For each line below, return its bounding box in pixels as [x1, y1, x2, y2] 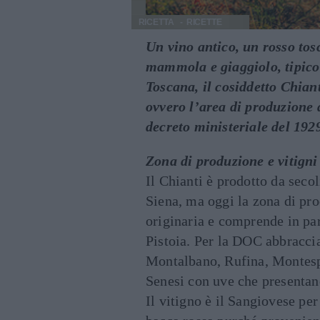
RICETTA [138, 17, 174, 28]
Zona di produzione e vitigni [146, 153, 318, 169]
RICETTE [186, 17, 222, 28]
